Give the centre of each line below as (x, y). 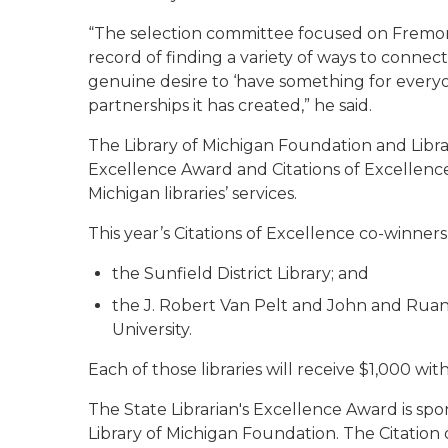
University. (152, 329)
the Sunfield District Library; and (240, 273)
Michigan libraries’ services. (192, 193)
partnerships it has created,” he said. (230, 105)
